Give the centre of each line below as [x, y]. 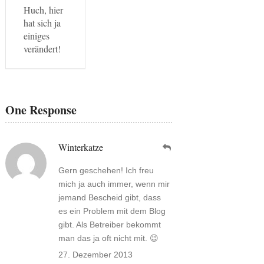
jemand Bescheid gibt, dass [109, 197]
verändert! [42, 49]
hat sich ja [42, 23]
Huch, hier [43, 10]
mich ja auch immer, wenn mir [114, 184]
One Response [41, 110]
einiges [36, 36]
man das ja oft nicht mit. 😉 [108, 238]
